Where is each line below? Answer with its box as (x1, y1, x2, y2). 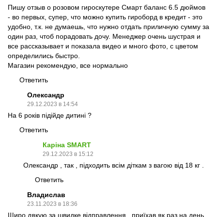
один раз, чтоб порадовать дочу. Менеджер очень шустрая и (8, 32, 201, 41)
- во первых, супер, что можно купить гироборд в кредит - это (8, 13, 202, 21)
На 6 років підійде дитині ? (8, 111, 92, 120)
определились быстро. (8, 52, 80, 60)
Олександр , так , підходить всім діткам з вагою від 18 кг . (23, 161, 204, 170)
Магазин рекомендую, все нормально (8, 62, 128, 70)
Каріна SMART (43, 141, 91, 149)
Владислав (27, 191, 65, 199)
